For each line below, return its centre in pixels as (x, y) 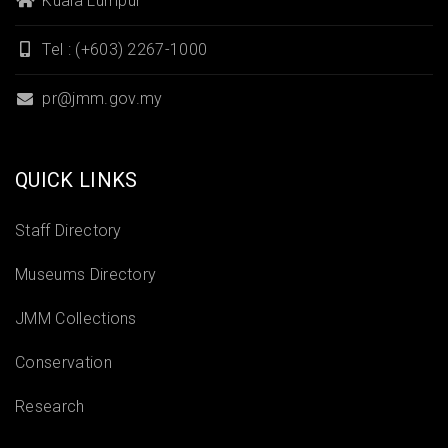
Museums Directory (86, 274)
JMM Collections (76, 318)
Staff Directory (68, 230)
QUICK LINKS (76, 180)
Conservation (63, 362)
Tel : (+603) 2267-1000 (123, 49)
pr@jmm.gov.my (100, 98)
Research (50, 406)
